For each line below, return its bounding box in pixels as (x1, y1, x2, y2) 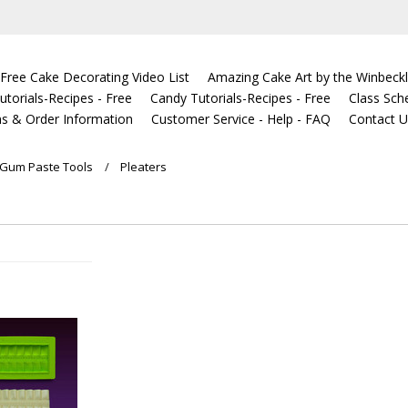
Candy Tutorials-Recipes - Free (150, 89, 331, 107)
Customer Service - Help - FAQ (151, 110, 331, 127)
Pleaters (120, 158, 168, 175)
